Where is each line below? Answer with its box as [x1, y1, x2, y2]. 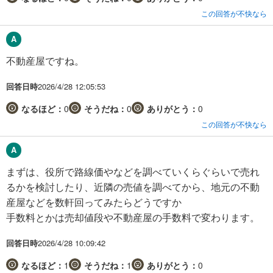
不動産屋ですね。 [6, 53, 84, 68]
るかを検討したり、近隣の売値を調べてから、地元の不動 [6, 179, 260, 194]
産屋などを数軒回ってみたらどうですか [6, 194, 182, 209]
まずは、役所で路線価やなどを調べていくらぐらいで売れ [6, 164, 260, 179]
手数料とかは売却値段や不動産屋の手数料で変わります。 [6, 210, 260, 224]
